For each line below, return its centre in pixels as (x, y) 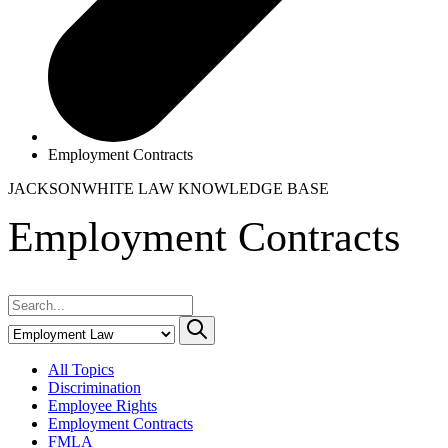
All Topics (81, 369)
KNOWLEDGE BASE (253, 188)
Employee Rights (102, 405)
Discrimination (94, 387)
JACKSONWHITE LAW (93, 188)
